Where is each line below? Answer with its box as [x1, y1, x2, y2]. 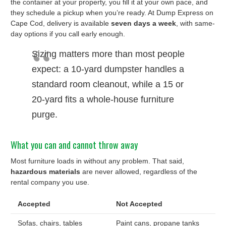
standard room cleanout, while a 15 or [32, 79, 184, 90]
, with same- [176, 19, 215, 28]
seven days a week [111, 19, 176, 28]
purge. [32, 109, 58, 120]
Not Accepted [116, 199, 162, 208]
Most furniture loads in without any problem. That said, [11, 156, 184, 165]
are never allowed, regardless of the [80, 167, 197, 176]
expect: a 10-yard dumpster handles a [32, 64, 184, 75]
